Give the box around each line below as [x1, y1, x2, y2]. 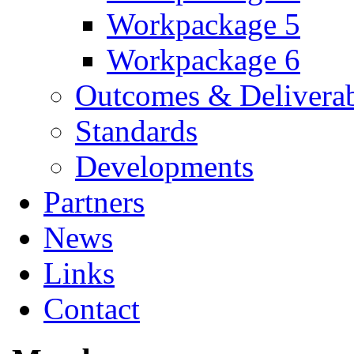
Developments [75, 149, 254, 184]
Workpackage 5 [107, 7, 300, 42]
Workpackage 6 [107, 43, 300, 77]
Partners [43, 185, 145, 220]
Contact [43, 292, 140, 326]
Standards [75, 114, 198, 149]
